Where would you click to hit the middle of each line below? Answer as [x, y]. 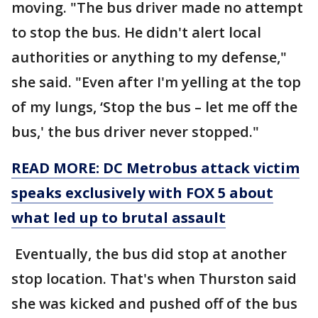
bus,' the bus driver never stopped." [135, 132]
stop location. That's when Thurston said [154, 279]
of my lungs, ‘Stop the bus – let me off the [154, 107]
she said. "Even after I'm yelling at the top [156, 82]
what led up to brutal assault [119, 218]
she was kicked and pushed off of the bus [154, 303]
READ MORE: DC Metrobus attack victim [155, 168]
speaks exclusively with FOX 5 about [142, 193]
